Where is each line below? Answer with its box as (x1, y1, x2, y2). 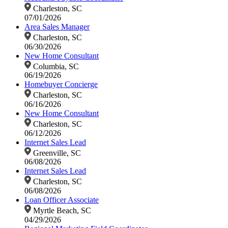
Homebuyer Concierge (24, 80, 98, 89)
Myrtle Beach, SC (31, 206, 91, 215)
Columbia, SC (31, 62, 79, 71)
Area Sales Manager (24, 22, 90, 31)
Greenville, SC (31, 148, 81, 157)
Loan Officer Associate (24, 195, 99, 205)
